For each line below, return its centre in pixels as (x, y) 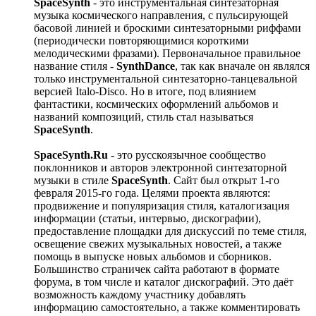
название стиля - (75, 66)
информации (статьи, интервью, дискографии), (147, 218)
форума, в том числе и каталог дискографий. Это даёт (164, 282)
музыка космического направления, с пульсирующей (161, 15)
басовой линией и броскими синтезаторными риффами (168, 28)
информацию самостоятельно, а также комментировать (167, 307)
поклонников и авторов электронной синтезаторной (160, 168)
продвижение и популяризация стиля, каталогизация (162, 206)
